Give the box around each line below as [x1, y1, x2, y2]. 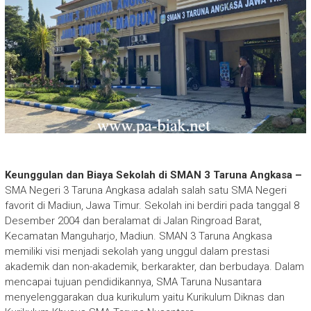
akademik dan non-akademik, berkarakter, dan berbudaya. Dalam [4, 260, 304, 274]
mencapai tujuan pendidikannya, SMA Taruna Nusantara [4, 276, 262, 289]
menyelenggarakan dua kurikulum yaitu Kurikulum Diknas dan [4, 291, 285, 304]
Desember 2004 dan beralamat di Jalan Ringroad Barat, [4, 215, 262, 228]
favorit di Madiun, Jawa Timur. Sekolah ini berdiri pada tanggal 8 [4, 199, 299, 212]
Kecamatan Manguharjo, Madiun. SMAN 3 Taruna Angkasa [4, 230, 272, 243]
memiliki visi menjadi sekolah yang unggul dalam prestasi [4, 245, 269, 258]
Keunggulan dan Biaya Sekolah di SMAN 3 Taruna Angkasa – [4, 169, 302, 182]
